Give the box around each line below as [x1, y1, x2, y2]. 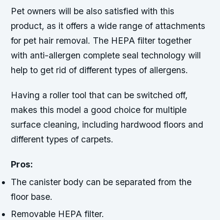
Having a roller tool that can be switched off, [11, 90, 188, 101]
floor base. [11, 191, 53, 202]
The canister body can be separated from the [11, 176, 192, 187]
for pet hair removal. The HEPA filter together [11, 35, 192, 46]
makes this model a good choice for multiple [11, 105, 187, 115]
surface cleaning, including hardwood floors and [11, 119, 204, 130]
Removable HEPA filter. [11, 208, 105, 219]
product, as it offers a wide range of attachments [11, 21, 206, 31]
